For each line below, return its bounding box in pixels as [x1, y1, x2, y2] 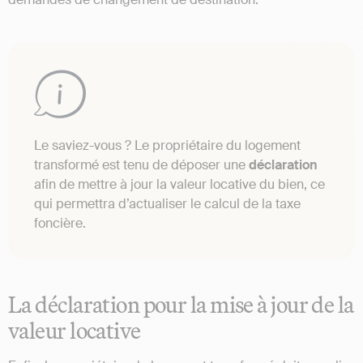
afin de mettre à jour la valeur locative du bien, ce [34, 176, 325, 194]
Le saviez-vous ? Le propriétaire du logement [34, 137, 301, 155]
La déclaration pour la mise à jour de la [8, 290, 354, 319]
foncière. [34, 215, 86, 233]
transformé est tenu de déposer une [34, 156, 249, 174]
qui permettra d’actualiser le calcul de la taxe [34, 195, 301, 213]
